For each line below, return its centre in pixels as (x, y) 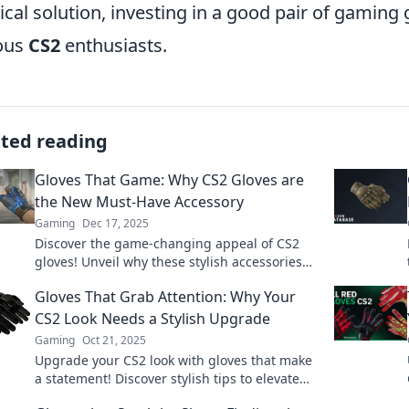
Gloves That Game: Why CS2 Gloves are (169, 180)
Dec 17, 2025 (115, 223)
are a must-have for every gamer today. (155, 280)
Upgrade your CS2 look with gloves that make (173, 360)
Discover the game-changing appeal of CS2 (167, 243)
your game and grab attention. (129, 397)
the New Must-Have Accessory (139, 202)
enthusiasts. (114, 45)
